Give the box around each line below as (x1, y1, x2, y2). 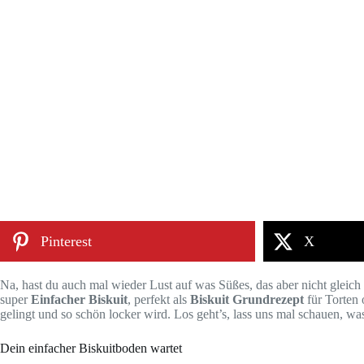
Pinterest (41, 233, 92, 249)
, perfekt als (128, 292, 190, 306)
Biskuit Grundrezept (190, 292, 304, 306)
